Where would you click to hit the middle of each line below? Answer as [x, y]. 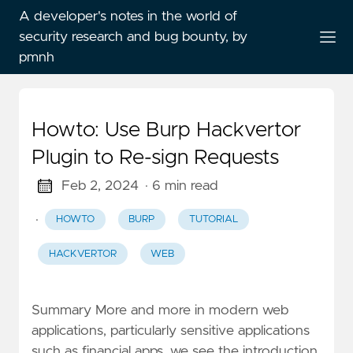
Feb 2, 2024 [100, 186]
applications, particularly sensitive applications [171, 331]
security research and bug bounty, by [133, 37]
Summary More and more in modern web [160, 310]
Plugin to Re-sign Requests [155, 158]
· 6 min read [181, 186]
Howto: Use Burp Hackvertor [166, 130]
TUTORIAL [213, 220]
